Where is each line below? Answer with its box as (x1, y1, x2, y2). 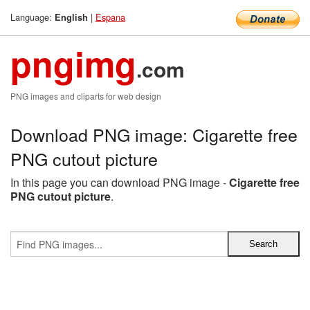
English (55, 11, 88, 24)
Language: (10, 10, 55, 24)
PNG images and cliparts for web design (10, 90, 161, 102)
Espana (95, 10, 125, 24)
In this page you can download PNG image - (10, 174, 229, 190)
